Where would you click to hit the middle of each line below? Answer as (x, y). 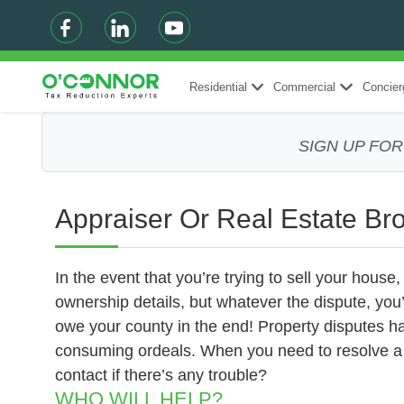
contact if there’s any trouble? (161, 375)
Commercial (305, 87)
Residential (218, 87)
